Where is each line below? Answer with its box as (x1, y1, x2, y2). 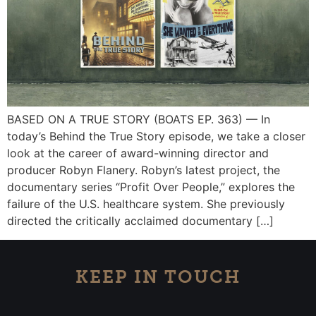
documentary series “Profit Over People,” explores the (7, 180, 295, 195)
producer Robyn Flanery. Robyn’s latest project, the (7, 163, 280, 178)
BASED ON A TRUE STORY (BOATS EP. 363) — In (7, 112, 270, 127)
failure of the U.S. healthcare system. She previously (7, 197, 285, 212)
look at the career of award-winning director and (7, 146, 269, 161)
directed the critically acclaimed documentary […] (7, 214, 274, 229)
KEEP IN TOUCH (75, 265, 241, 288)
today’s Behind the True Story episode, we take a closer (7, 129, 305, 144)
